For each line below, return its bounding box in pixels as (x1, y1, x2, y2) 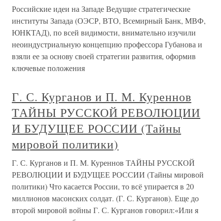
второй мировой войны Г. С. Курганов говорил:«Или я (12, 205, 198, 215)
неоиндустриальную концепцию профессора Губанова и (12, 39, 202, 49)
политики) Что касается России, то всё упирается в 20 (12, 181, 194, 191)
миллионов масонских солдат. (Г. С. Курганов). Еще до (12, 193, 199, 203)
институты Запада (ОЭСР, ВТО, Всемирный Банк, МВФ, (12, 15, 206, 26)
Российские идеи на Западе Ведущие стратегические (12, 3, 190, 14)
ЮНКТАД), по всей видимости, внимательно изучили (12, 27, 196, 37)
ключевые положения (12, 63, 85, 73)
